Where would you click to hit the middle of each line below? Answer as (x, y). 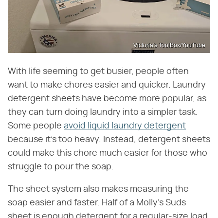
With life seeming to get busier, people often (98, 72)
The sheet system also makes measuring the (98, 190)
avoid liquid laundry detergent (125, 126)
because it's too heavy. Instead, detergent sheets (109, 140)
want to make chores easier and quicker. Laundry (107, 85)
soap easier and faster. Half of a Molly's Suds (97, 203)
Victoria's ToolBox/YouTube (169, 45)
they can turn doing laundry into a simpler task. (103, 113)
